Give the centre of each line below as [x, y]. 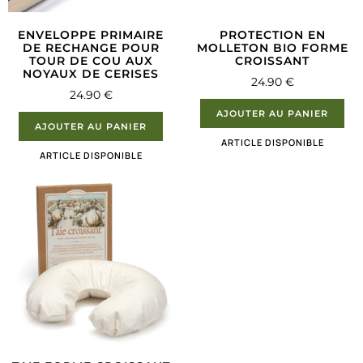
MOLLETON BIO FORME [272, 48]
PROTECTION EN [272, 35]
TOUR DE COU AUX [91, 61]
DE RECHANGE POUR [91, 48]
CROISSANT [272, 61]
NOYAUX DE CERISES [91, 74]
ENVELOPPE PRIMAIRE [91, 35]
